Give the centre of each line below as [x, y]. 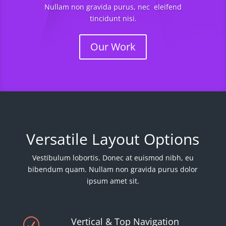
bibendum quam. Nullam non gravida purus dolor [113, 169]
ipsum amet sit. [113, 181]
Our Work [113, 46]
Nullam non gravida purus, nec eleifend [113, 7]
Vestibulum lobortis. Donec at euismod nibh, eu [113, 157]
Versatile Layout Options [113, 139]
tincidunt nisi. [113, 18]
